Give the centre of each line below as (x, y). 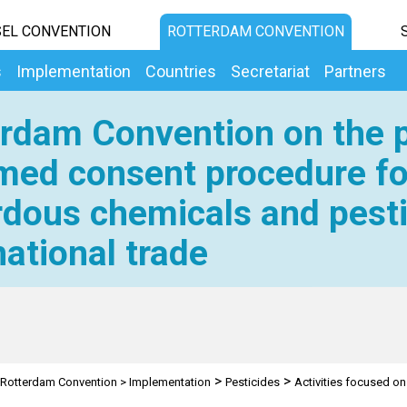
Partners (355, 71)
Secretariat (270, 71)
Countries (181, 71)
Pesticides (252, 382)
